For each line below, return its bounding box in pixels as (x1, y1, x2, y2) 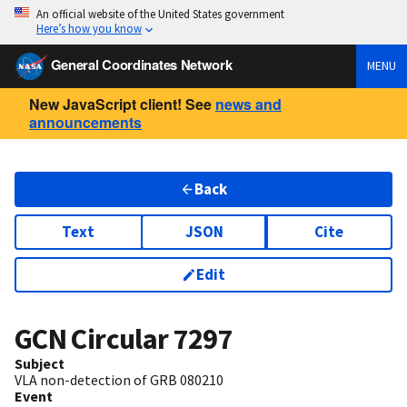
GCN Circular (15, 321, 174, 358)
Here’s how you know (36, 21, 142, 35)
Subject (15, 354, 65, 373)
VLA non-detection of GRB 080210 (15, 371, 223, 390)
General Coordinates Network (50, 54, 233, 74)
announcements (29, 111, 142, 133)
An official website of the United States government (36, 6, 284, 21)
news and (215, 93, 282, 114)
